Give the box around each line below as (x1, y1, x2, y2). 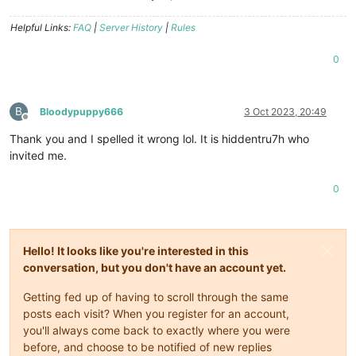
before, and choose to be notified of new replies (23, 339, 272, 354)
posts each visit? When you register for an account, (23, 306, 289, 320)
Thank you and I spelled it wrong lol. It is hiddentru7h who (10, 131, 309, 145)
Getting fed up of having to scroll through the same (23, 289, 288, 304)
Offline (25, 116, 54, 129)
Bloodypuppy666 (40, 105, 123, 118)
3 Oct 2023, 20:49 (244, 105, 327, 118)
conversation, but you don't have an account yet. (23, 260, 286, 274)
